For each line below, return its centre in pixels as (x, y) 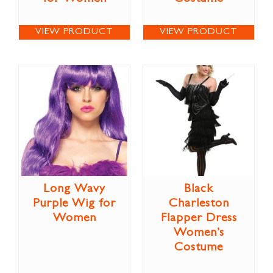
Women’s (199, 233)
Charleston (199, 204)
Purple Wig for (74, 204)
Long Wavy (74, 189)
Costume (199, 248)
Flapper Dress (199, 218)
